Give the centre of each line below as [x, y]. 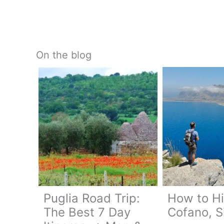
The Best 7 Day [87, 212]
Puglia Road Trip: [92, 198]
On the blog [64, 55]
